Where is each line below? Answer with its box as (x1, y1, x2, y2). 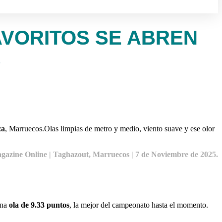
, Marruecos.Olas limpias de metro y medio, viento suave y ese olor (5, 124, 215, 133)
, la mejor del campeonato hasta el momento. (69, 200, 208, 209)
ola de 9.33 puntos (9, 200, 69, 209)
